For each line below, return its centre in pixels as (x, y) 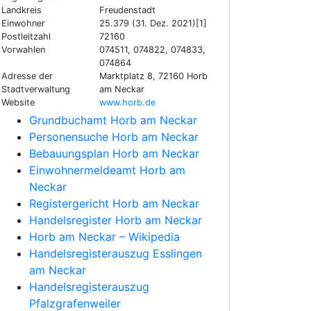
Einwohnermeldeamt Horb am (107, 170)
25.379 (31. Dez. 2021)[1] (153, 24)
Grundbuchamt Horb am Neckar (113, 120)
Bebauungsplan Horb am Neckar (114, 154)
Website (18, 103)
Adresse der (27, 76)
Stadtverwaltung (36, 90)
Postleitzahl (26, 37)
